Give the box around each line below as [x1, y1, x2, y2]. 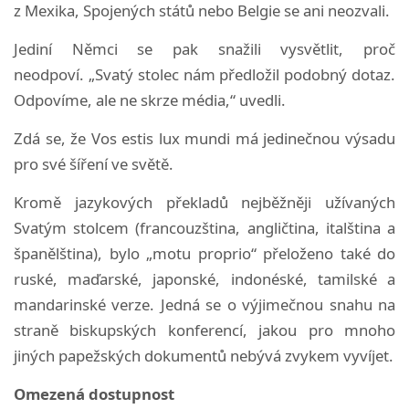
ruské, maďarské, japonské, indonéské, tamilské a [14, 267, 395, 289]
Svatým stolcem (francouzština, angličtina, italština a [14, 216, 395, 238]
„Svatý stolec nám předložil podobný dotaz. [88, 63, 396, 85]
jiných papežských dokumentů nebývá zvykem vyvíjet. [14, 344, 393, 366]
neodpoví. [14, 63, 89, 85]
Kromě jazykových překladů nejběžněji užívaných [14, 191, 395, 213]
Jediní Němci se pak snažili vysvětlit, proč [14, 37, 395, 59]
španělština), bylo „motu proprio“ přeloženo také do [14, 242, 395, 264]
